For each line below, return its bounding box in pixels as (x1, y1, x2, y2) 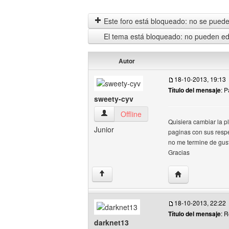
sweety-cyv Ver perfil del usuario (100, 108, 204, 119)
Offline (121, 109, 142, 119)
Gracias (168, 148, 190, 156)
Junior (94, 124, 114, 134)
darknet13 (94, 217, 129, 227)
